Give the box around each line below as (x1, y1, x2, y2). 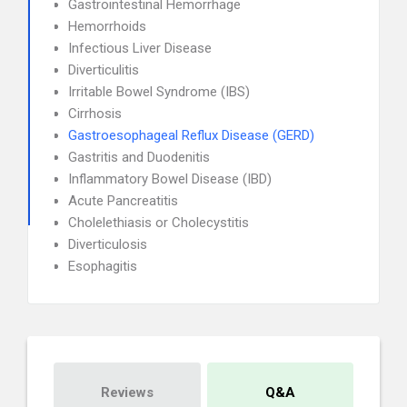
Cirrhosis (68, 105, 122, 122)
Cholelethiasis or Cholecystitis (68, 214, 249, 231)
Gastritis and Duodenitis (68, 149, 210, 165)
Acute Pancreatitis (68, 193, 178, 209)
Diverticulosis (68, 236, 147, 253)
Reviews (100, 384, 154, 401)
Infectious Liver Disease (68, 40, 212, 56)
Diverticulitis (68, 62, 139, 78)
